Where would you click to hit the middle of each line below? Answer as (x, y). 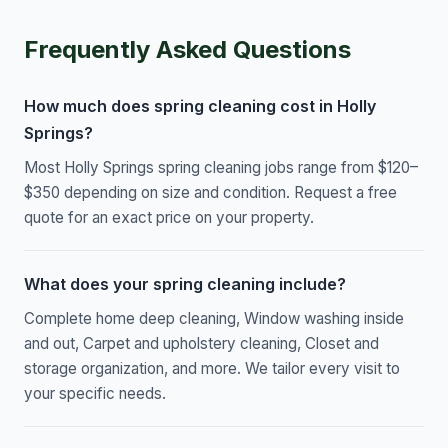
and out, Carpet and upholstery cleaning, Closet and (201, 344)
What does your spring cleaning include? (185, 284)
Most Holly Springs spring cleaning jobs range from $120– (221, 168)
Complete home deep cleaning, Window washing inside (214, 319)
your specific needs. (95, 394)
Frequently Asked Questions (187, 50)
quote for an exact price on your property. (169, 218)
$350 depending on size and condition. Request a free (210, 193)
